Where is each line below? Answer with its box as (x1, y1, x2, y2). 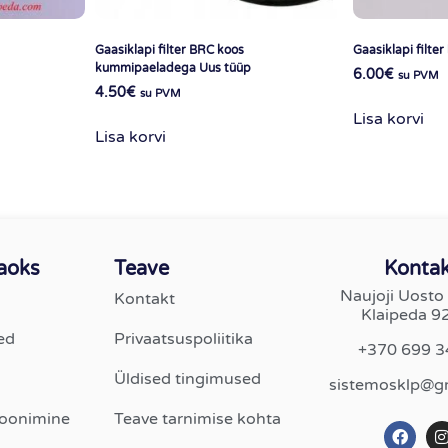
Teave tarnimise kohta (113, 409, 281, 430)
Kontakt (113, 289, 175, 310)
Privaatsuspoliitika (113, 329, 253, 350)
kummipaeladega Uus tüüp (94, 60, 251, 75)
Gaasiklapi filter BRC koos (94, 42, 244, 57)
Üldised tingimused (113, 369, 261, 390)
